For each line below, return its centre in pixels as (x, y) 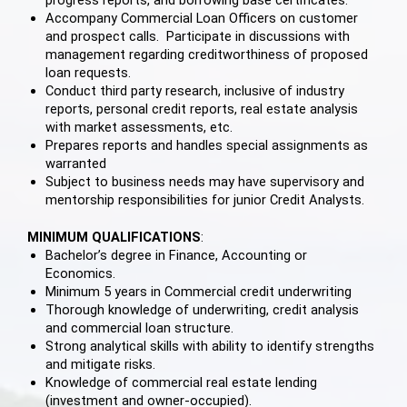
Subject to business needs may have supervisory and (205, 181)
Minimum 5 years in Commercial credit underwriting (199, 292)
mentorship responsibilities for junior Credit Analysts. (205, 199)
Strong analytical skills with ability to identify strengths (210, 347)
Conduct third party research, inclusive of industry (195, 90)
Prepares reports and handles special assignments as (207, 145)
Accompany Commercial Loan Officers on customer (202, 18)
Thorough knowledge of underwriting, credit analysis (202, 310)
